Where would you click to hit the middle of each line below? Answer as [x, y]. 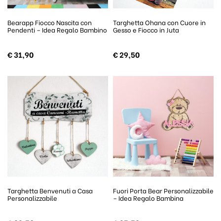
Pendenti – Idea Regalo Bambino [57, 30]
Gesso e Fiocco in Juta [146, 30]
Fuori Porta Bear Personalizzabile [163, 190]
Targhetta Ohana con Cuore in [159, 22]
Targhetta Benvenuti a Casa [50, 190]
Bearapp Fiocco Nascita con [50, 22]
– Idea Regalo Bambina [148, 197]
